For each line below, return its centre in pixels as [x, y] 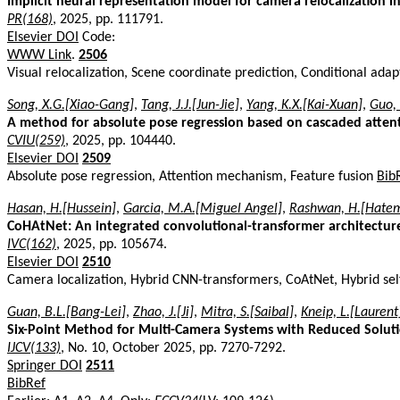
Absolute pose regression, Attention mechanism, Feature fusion [192, 176]
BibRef [26, 383]
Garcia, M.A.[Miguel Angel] [203, 208]
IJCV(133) [34, 348]
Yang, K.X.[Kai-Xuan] [304, 105]
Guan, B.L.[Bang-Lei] [67, 312]
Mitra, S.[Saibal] [247, 312]
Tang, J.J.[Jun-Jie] [190, 105]
